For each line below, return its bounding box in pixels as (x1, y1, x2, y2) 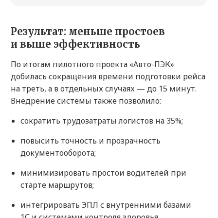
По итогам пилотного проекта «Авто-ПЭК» (11, 59, 174, 70)
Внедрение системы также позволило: (11, 95, 161, 107)
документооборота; (20, 147, 96, 159)
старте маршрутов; (20, 180, 94, 191)
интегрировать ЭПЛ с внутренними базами (20, 200, 191, 211)
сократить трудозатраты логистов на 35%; (20, 115, 183, 127)
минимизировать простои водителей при (20, 167, 186, 179)
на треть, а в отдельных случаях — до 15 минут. (11, 83, 197, 94)
